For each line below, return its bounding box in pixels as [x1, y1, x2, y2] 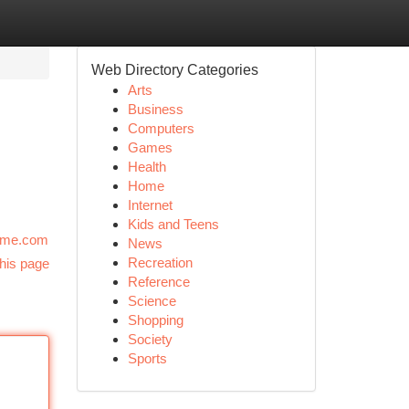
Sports [127, 351, 167, 366]
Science [127, 293, 176, 309]
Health [127, 159, 166, 174]
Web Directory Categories [90, 62, 258, 78]
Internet [127, 197, 173, 213]
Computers [127, 121, 194, 136]
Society [127, 331, 173, 347]
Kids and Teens [127, 216, 219, 232]
